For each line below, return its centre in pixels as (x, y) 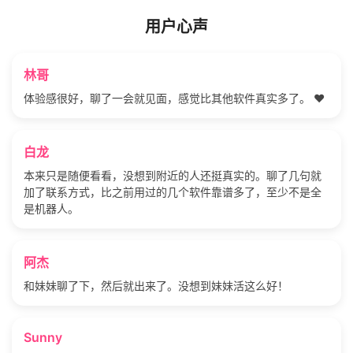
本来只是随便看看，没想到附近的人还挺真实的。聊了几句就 (173, 175)
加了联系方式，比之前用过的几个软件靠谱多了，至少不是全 (173, 191)
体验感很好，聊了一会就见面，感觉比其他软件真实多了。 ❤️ (174, 98)
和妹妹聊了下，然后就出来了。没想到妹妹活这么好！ (156, 285)
